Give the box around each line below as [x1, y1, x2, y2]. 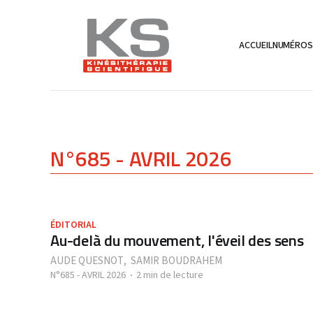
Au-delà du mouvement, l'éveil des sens [50, 228, 304, 252]
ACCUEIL [239, 38, 272, 52]
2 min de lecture [136, 268, 203, 282]
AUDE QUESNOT [50, 254, 124, 268]
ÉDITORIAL [50, 218, 96, 232]
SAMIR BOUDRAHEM [131, 254, 222, 268]
